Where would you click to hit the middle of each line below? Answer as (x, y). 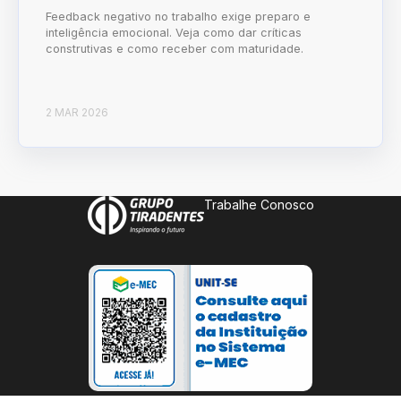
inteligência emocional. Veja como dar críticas (174, 33)
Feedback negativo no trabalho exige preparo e (178, 17)
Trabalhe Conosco (259, 205)
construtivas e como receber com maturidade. (175, 49)
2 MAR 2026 (77, 113)
